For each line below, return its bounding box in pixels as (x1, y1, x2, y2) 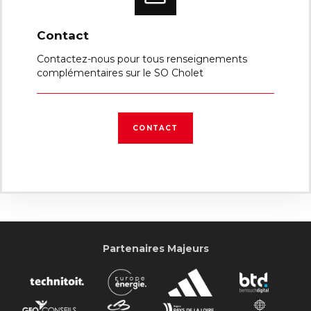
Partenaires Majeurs (102, 242, 209, 255)
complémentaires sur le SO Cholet (37, 66, 203, 79)
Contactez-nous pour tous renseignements (37, 52, 247, 65)
